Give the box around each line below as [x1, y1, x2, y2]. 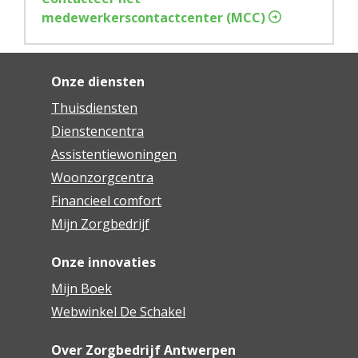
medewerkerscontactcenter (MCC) [42, 9, 268, 27]
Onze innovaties [50, 253, 156, 272]
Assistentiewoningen [50, 145, 177, 164]
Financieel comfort [50, 192, 161, 210]
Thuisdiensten [50, 99, 137, 117]
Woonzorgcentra [50, 169, 153, 187]
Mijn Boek [50, 280, 112, 298]
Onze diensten [50, 73, 145, 91]
